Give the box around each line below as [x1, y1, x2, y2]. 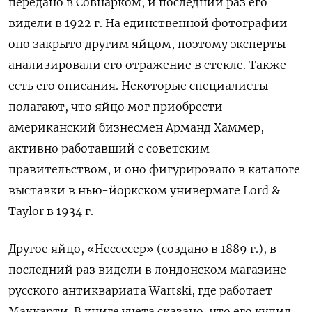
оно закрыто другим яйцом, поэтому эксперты [8, 36, 286, 51]
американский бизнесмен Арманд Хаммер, [8, 120, 264, 134]
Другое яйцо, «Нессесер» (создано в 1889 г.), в [8, 241, 276, 256]
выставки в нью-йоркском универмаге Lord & [8, 182, 280, 197]
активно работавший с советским [8, 141, 210, 155]
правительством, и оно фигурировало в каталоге [8, 162, 300, 176]
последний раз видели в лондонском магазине [8, 262, 286, 276]
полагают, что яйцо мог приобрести [8, 99, 223, 114]
